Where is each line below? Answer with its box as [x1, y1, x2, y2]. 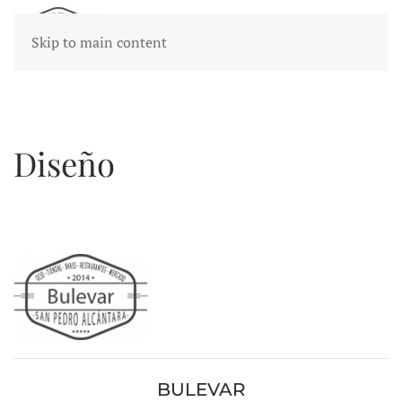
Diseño [13, 141, 115, 185]
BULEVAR [156, 379, 246, 400]
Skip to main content [31, 32, 167, 52]
